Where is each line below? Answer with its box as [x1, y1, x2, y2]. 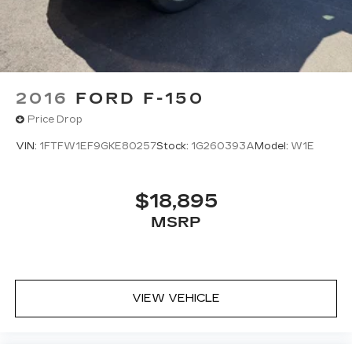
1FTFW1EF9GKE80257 [39, 141, 156, 152]
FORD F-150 [75, 88, 204, 108]
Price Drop [27, 114, 82, 126]
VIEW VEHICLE [132, 291, 220, 306]
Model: [255, 141, 291, 152]
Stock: [156, 141, 191, 152]
